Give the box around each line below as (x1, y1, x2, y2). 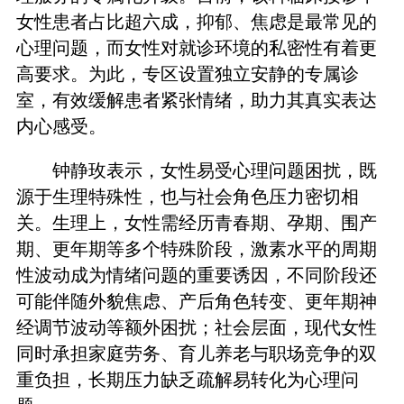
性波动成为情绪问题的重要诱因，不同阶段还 (15, 265, 377, 286)
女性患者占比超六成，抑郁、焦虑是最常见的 (15, 12, 377, 32)
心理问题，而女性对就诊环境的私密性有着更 (15, 38, 377, 59)
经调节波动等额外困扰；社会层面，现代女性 (15, 317, 377, 338)
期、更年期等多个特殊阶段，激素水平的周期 (15, 239, 377, 260)
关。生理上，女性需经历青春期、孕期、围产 (15, 213, 377, 234)
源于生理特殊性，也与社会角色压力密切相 (15, 187, 359, 207)
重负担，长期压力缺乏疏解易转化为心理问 (15, 370, 359, 390)
